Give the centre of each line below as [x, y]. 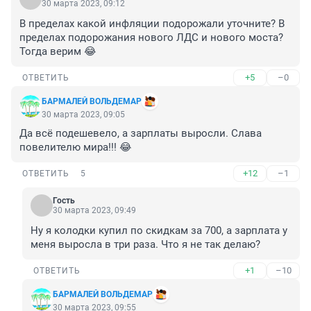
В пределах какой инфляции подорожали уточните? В [152, 24]
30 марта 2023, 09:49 [94, 211]
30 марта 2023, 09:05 [83, 115]
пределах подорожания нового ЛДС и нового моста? [151, 38]
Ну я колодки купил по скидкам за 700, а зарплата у [159, 231]
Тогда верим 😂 [58, 52]
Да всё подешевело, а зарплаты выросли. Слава [141, 134]
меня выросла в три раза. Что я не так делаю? [145, 245]
